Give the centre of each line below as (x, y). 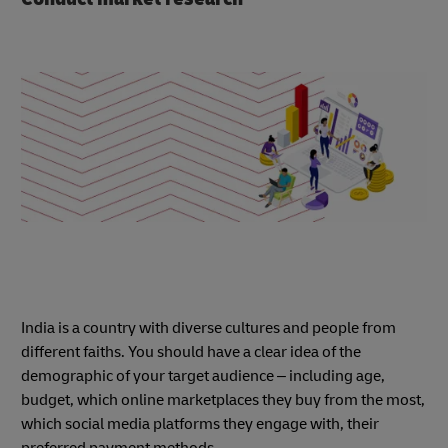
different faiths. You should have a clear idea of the (191, 352)
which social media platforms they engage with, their (200, 424)
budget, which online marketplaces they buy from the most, (223, 400)
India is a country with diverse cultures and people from (208, 328)
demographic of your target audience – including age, (203, 376)
